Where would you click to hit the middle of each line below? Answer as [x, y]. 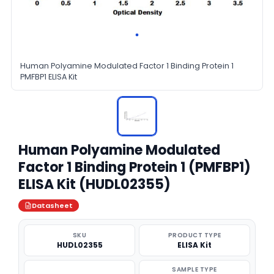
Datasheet [52, 206]
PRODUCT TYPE [194, 235]
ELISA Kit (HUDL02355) [94, 184]
